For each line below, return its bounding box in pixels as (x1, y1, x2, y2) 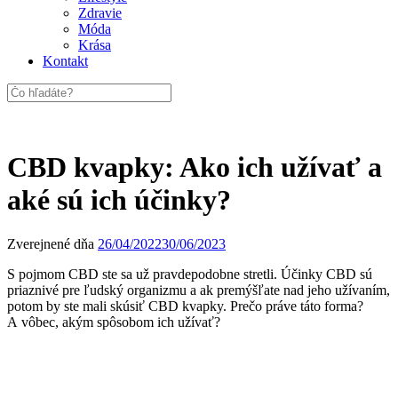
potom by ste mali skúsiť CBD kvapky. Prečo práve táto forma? (7, 298, 363, 314)
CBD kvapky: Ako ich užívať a (7, 151, 382, 184)
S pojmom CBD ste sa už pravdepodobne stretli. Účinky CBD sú (7, 266, 372, 282)
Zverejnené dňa (7, 235, 98, 251)
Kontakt (43, 53, 88, 68)
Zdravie (78, 5, 122, 20)
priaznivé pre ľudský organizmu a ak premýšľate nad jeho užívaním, (7, 282, 390, 298)
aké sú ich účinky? (7, 184, 231, 217)
